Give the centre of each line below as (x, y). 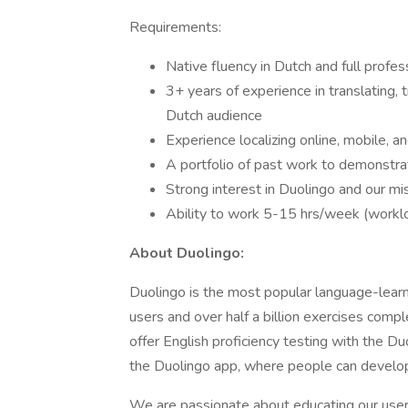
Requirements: (175, 27)
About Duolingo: (187, 253)
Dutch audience (214, 116)
